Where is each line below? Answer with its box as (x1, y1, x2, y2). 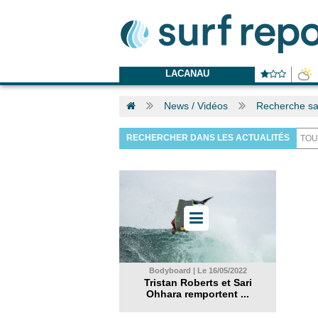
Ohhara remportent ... (146, 288, 249, 300)
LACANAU (165, 68, 209, 79)
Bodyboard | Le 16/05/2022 (148, 266, 247, 275)
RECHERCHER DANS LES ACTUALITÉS (126, 133, 290, 143)
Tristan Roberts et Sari (143, 277, 252, 288)
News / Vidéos (164, 100, 228, 111)
